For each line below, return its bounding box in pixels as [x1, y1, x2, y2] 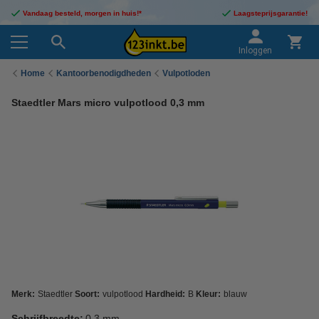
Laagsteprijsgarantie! [234, 9, 308, 17]
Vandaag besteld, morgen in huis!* [23, 9, 142, 17]
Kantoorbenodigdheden [56, 68, 151, 78]
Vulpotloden [162, 68, 210, 78]
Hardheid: [145, 289, 185, 299]
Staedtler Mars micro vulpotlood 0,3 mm [11, 97, 204, 108]
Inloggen [239, 46, 272, 56]
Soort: [75, 289, 100, 299]
